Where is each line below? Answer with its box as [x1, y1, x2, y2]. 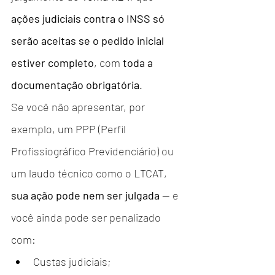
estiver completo [11, 55, 94, 69]
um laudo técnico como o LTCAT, [11, 166, 169, 180]
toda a [123, 55, 155, 69]
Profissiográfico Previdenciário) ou [11, 144, 176, 158]
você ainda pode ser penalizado [11, 210, 163, 224]
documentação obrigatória [11, 77, 139, 91]
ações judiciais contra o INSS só [11, 11, 167, 25]
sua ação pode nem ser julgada [11, 188, 160, 202]
